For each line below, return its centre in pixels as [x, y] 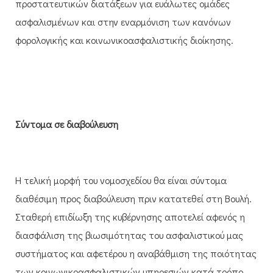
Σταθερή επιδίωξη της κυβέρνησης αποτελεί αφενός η [130, 216]
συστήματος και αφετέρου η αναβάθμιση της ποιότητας [136, 253]
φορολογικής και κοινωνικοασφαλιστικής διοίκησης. [124, 40]
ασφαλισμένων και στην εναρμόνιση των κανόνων [123, 21]
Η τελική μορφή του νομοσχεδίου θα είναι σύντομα [121, 180]
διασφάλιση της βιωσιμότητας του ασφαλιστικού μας [129, 235]
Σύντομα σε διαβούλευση [67, 124]
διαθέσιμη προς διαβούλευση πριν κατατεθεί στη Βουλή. [133, 198]
